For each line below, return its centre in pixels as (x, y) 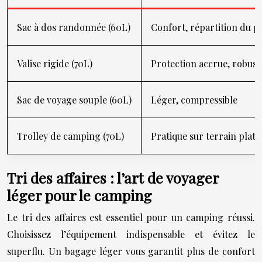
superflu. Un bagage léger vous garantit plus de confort (131, 251)
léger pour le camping (80, 195)
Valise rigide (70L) (55, 63)
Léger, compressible (194, 99)
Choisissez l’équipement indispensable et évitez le (131, 234)
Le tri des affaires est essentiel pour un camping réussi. (131, 217)
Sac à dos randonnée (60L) (74, 27)
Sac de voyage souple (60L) (74, 99)
